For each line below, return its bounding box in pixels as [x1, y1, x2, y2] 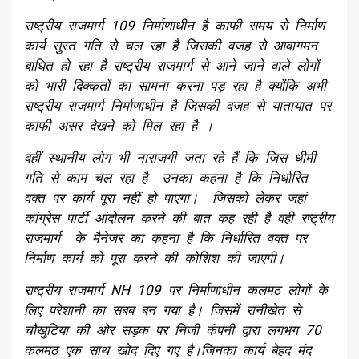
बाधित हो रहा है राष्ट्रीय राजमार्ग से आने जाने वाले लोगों [24, 57, 319, 74]
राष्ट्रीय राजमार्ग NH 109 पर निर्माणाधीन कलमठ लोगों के [24, 281, 328, 298]
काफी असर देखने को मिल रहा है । [24, 117, 213, 134]
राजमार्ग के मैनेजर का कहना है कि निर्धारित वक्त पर [24, 229, 307, 246]
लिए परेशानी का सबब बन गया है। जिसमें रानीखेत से [24, 301, 301, 318]
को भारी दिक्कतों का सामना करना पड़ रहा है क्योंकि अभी [24, 77, 326, 94]
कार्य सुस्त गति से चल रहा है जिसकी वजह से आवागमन [24, 37, 317, 54]
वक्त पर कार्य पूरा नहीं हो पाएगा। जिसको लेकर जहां [24, 189, 306, 206]
